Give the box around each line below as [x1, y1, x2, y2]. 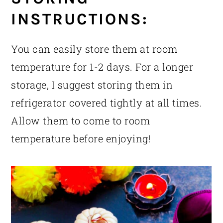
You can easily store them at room [11, 42, 178, 56]
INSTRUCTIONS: [11, 9, 149, 29]
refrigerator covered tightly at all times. [11, 96, 203, 110]
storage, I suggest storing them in [11, 78, 173, 92]
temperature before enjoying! [11, 132, 151, 145]
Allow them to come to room [11, 114, 150, 127]
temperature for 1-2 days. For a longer [11, 60, 194, 74]
